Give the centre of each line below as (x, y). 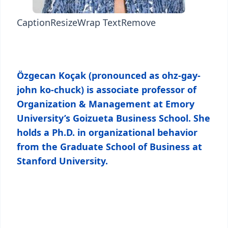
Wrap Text (99, 22)
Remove (138, 22)
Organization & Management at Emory (106, 104)
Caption (34, 22)
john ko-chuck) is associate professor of (107, 90)
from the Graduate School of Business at (109, 147)
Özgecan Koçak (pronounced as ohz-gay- (109, 75)
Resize (64, 22)
